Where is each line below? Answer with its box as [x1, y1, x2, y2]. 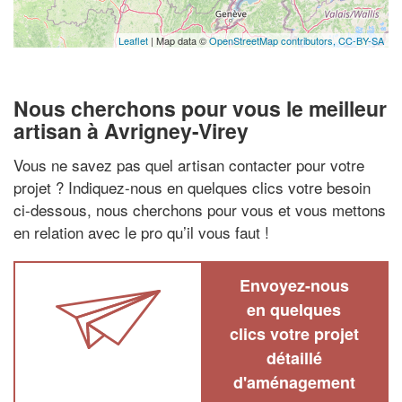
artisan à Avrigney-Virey [13, 116, 249, 145]
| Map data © [148, 33, 209, 48]
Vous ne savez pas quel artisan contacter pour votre [13, 153, 364, 176]
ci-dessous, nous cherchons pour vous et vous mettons [13, 197, 386, 221]
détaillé [266, 345, 322, 370]
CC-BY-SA [338, 33, 384, 48]
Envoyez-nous [239, 273, 349, 297]
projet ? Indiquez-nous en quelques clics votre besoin [13, 175, 371, 198]
